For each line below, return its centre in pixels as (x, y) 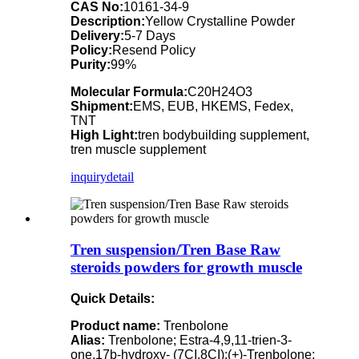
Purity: (91, 65)
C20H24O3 (220, 92)
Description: (108, 22)
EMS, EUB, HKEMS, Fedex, (213, 107)
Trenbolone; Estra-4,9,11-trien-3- (198, 340)
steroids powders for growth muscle (186, 267)
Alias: (88, 340)
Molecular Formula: (129, 92)
